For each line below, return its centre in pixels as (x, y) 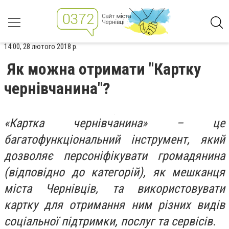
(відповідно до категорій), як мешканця (114, 172)
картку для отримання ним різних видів (114, 205)
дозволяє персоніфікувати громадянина (114, 156)
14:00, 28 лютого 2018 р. (41, 47)
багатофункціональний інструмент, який (114, 140)
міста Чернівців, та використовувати (114, 189)
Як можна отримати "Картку (104, 69)
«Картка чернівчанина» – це (114, 123)
